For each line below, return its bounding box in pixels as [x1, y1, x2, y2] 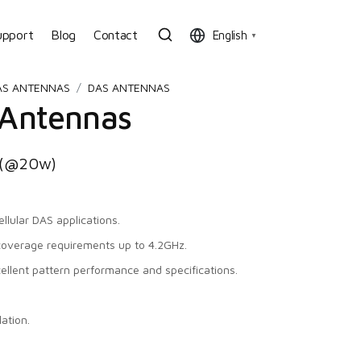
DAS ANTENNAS [88, 81, 170, 94]
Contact [93, 27, 138, 42]
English [212, 27, 247, 42]
